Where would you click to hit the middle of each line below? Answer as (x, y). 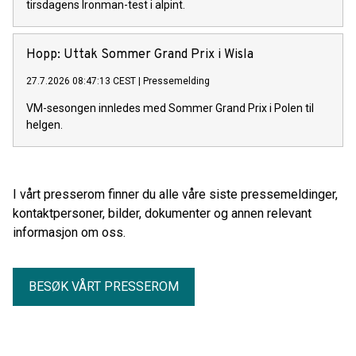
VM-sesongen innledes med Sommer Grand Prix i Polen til (170, 108)
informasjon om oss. (69, 233)
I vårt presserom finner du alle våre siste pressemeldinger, (175, 195)
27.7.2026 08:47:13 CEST (81, 81)
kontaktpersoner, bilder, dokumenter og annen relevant (162, 214)
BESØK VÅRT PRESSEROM (104, 287)
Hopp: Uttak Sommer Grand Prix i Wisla (140, 55)
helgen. (44, 125)
